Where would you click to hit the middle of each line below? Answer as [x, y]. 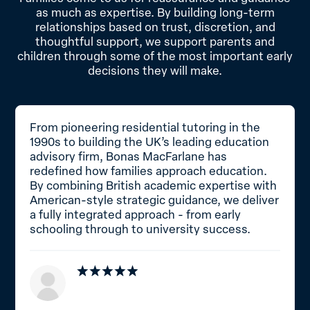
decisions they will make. [155, 71]
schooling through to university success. [140, 229]
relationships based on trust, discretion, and [155, 27]
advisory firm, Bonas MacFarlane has [129, 156]
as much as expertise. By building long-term [155, 12]
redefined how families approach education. [149, 171]
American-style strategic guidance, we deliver [155, 200]
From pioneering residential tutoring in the [145, 127]
